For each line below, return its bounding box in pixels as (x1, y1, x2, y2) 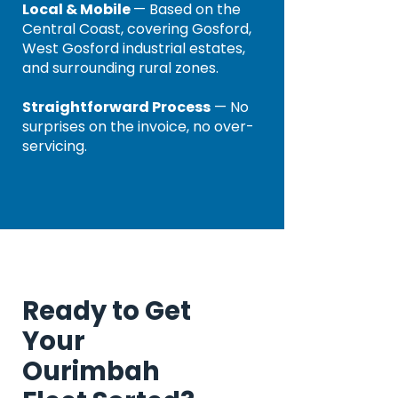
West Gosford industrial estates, (22, 38, 245, 59)
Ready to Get (22, 293, 191, 329)
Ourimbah (22, 354, 160, 389)
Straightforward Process (22, 97, 211, 117)
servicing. (22, 136, 87, 156)
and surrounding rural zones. (22, 58, 219, 78)
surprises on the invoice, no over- (22, 116, 254, 137)
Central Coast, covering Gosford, (22, 19, 251, 39)
